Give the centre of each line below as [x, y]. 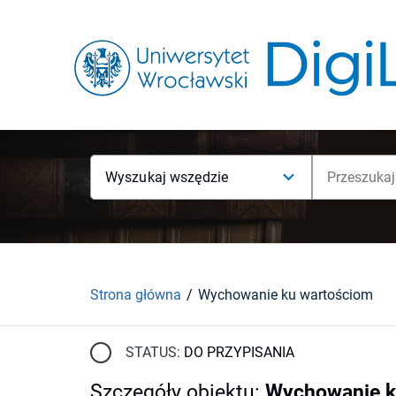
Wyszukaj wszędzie [167, 177]
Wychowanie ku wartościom [286, 294]
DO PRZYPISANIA [239, 352]
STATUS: [153, 352]
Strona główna [136, 294]
